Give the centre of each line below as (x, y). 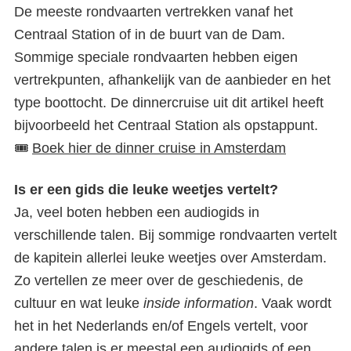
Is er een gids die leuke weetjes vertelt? (146, 190)
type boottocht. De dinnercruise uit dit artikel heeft (169, 103)
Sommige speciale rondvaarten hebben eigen (156, 57)
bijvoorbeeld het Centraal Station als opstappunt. (166, 125)
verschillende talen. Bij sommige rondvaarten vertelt (175, 235)
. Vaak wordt (293, 303)
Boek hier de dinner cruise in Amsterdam (159, 148)
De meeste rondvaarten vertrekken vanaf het (154, 12)
